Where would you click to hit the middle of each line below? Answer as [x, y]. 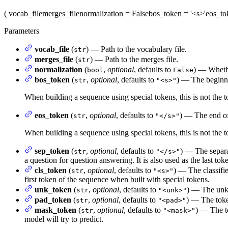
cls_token [51, 170]
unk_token [53, 189]
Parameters [22, 31]
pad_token [53, 199]
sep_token [52, 151]
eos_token [52, 115]
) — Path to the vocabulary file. [136, 49]
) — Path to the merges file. [134, 59]
